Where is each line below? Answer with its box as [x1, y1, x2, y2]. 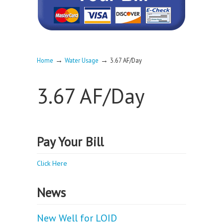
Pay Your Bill [37, 133, 104, 150]
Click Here [37, 159, 67, 168]
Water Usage [65, 56, 99, 64]
